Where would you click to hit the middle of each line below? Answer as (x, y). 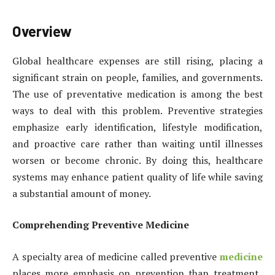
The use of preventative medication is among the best (137, 94)
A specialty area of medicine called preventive (116, 257)
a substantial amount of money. (82, 193)
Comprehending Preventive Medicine (101, 225)
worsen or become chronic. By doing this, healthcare (137, 160)
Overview (42, 31)
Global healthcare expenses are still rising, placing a (137, 60)
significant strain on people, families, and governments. (137, 77)
